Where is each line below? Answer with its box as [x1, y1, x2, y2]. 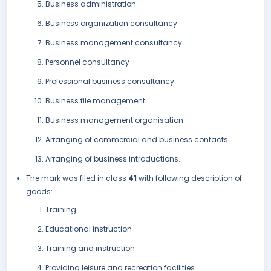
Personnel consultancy [45, 57, 129, 68]
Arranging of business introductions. [45, 154, 180, 165]
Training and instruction [45, 243, 135, 254]
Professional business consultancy [45, 76, 174, 87]
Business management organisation [45, 115, 183, 126]
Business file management [45, 96, 145, 106]
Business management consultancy [45, 38, 182, 48]
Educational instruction [45, 224, 132, 235]
